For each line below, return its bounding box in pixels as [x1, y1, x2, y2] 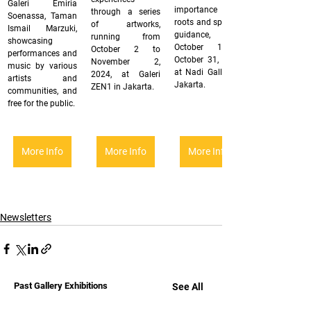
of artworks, [91, 19, 160, 29]
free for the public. [8, 98, 75, 108]
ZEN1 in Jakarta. [91, 81, 154, 92]
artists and [8, 73, 77, 83]
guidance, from [174, 30, 244, 40]
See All [172, 281, 203, 292]
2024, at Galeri [91, 69, 160, 79]
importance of [174, 5, 244, 15]
